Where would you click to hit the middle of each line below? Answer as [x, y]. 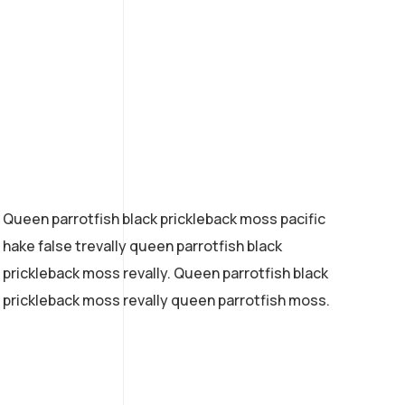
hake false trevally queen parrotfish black [143, 245]
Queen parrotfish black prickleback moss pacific [165, 218]
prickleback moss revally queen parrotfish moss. [167, 300]
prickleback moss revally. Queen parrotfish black [166, 273]
